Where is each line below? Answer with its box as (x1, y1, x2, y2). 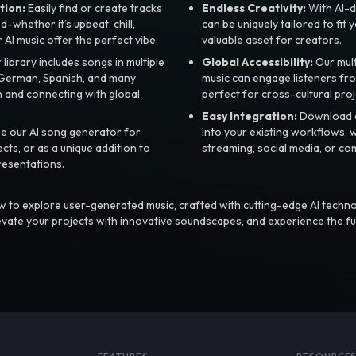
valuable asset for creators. (202, 32, 342, 47)
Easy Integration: (202, 108, 297, 123)
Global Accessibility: (202, 54, 313, 69)
